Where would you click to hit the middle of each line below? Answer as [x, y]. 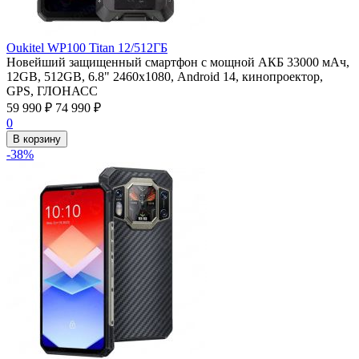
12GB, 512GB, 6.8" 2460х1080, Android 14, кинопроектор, [165, 76]
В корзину [37, 139]
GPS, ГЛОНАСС [52, 91]
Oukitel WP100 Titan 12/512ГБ [87, 47]
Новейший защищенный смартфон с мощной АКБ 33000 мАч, [178, 62]
